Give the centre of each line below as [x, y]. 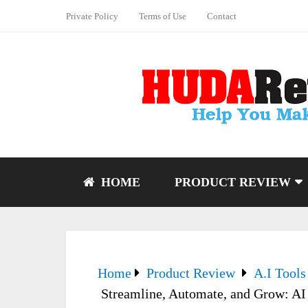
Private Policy [92, 16]
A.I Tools [280, 273]
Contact [222, 16]
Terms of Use [163, 16]
